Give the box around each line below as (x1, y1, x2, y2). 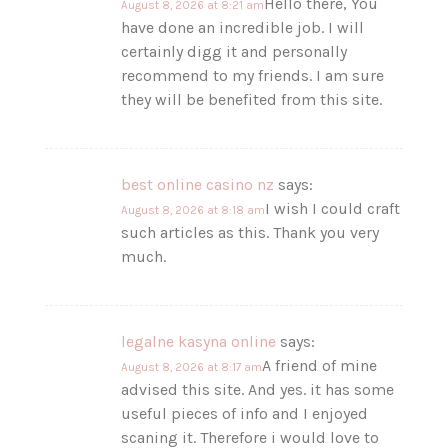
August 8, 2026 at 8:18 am (121, 203, 266, 217)
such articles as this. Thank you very (121, 222, 380, 242)
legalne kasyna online (121, 331, 277, 351)
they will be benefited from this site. (121, 89, 383, 109)
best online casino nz (121, 174, 275, 194)
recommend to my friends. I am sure (121, 65, 385, 85)
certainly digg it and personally (121, 41, 348, 61)
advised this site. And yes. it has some (121, 379, 395, 399)
